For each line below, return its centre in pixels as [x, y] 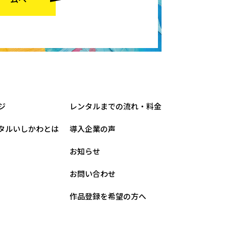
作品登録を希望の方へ [108, 197]
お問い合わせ [93, 174]
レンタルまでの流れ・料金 [116, 107]
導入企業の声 [93, 129]
